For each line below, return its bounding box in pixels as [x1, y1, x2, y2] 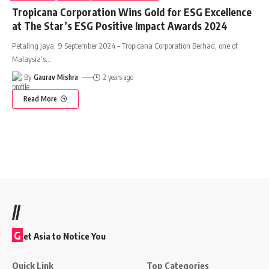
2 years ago [103, 72, 133, 82]
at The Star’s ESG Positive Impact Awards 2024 [12, 19, 228, 32]
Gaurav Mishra [34, 72, 79, 82]
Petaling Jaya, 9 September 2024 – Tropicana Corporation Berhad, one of [12, 40, 238, 50]
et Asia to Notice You [23, 230, 106, 241]
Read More [23, 94, 57, 103]
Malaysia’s [12, 53, 46, 64]
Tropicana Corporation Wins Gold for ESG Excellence [12, 5, 252, 19]
